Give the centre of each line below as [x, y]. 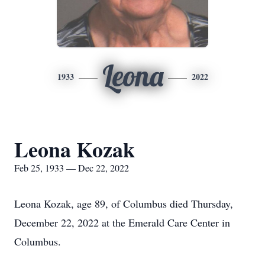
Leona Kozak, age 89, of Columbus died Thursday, [124, 203]
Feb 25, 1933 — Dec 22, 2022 [72, 168]
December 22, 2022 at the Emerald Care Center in [122, 222]
